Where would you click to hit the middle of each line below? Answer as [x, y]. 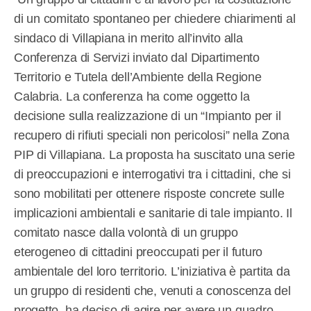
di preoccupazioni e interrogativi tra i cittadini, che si [152, 174]
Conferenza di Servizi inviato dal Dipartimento [137, 57]
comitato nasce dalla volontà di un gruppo [126, 232]
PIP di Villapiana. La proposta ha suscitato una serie [154, 154]
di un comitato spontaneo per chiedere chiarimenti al [155, 18]
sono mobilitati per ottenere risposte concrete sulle [149, 193]
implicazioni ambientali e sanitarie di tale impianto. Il [153, 213]
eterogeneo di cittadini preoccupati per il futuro [138, 252]
